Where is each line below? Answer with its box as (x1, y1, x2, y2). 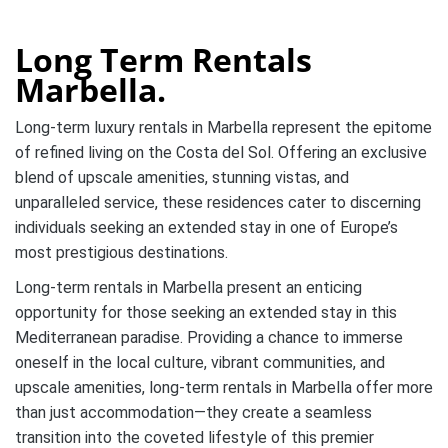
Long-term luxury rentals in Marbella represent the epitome (15, 118, 432, 137)
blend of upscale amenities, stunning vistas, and (15, 168, 349, 187)
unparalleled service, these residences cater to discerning (15, 193, 421, 212)
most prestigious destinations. (15, 243, 228, 262)
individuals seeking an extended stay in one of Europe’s (15, 218, 398, 237)
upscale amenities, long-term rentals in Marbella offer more (15, 378, 433, 397)
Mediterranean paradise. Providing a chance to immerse (15, 328, 403, 347)
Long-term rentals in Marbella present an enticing (15, 278, 362, 297)
